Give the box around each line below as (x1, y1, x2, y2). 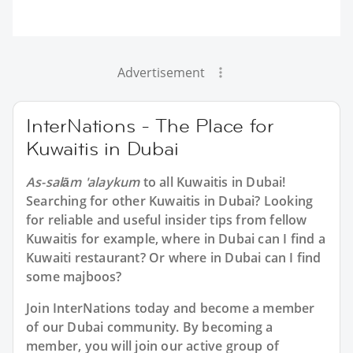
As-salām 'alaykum (26, 173, 140, 191)
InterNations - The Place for (26, 113, 274, 138)
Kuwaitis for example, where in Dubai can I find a (26, 229, 325, 247)
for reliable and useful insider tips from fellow (26, 210, 307, 229)
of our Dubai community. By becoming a (26, 318, 273, 336)
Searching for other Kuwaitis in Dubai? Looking (26, 191, 314, 210)
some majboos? (26, 267, 122, 285)
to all (139, 173, 177, 191)
